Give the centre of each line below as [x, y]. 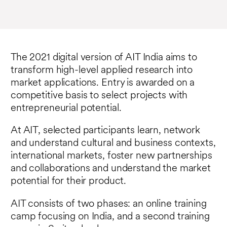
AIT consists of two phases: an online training [109, 204]
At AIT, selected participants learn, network [105, 131]
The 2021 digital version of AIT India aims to [104, 58]
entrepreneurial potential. [66, 108]
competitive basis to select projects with [99, 96]
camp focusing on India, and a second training [110, 217]
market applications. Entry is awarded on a [103, 83]
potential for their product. [69, 182]
